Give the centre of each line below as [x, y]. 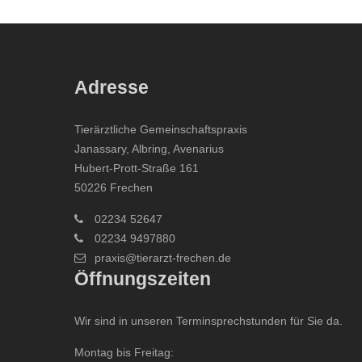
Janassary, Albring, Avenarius [149, 149]
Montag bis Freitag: [124, 352]
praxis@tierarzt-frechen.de [163, 258]
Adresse [112, 88]
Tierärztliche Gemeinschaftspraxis [161, 129]
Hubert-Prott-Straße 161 [137, 168]
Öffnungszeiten [143, 279]
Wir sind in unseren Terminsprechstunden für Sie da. [208, 321]
